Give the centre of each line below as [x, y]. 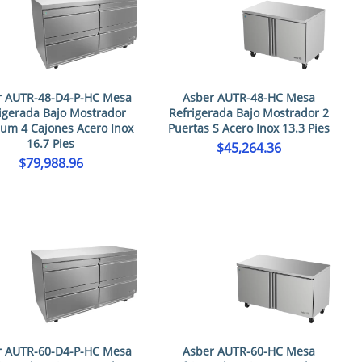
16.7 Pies [51, 143]
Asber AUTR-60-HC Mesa [249, 351]
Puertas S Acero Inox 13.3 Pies [249, 128]
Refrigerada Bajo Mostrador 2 [249, 113]
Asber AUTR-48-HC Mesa [249, 97]
